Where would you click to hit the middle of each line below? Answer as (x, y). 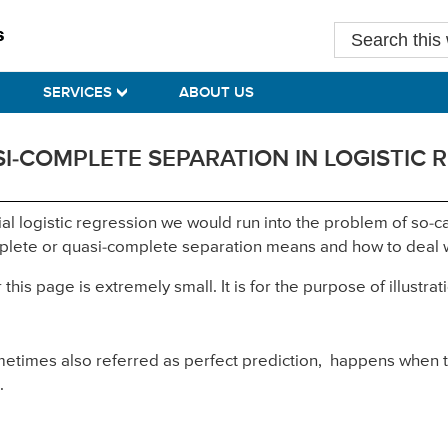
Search (361, 33)
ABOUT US (216, 92)
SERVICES (77, 92)
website (363, 81)
